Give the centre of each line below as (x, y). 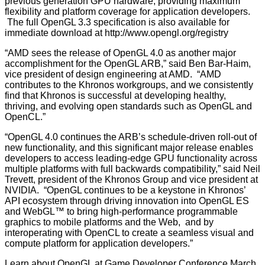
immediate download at (55, 33)
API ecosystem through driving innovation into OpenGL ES (127, 201)
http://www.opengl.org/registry (167, 33)
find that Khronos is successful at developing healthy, (115, 96)
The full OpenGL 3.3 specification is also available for (117, 22)
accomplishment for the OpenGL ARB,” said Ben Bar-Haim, (128, 64)
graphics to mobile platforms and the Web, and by (109, 222)
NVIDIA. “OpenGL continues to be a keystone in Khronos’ (125, 190)
